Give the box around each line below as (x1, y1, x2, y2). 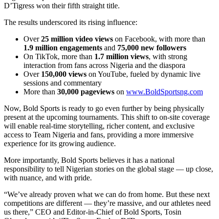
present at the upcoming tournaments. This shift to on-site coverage (4, 113, 210, 122)
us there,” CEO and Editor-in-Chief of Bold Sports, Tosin (4, 208, 181, 217)
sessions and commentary (23, 79, 102, 88)
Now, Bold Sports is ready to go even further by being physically (4, 104, 204, 113)
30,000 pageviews (57, 88, 114, 96)
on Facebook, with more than (113, 35, 205, 44)
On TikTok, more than (23, 52, 94, 61)
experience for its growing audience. (4, 139, 116, 148)
